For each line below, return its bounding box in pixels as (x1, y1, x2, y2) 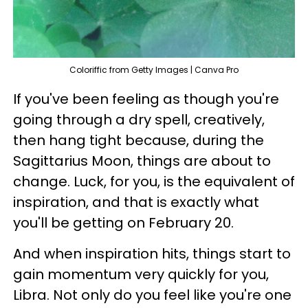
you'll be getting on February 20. (13, 212, 234, 232)
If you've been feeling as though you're (13, 89, 279, 109)
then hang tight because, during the (13, 130, 264, 150)
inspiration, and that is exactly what (13, 192, 259, 212)
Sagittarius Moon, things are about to (13, 151, 271, 170)
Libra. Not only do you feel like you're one (13, 285, 291, 305)
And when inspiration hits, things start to (13, 243, 291, 263)
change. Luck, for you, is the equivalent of (13, 171, 295, 191)
